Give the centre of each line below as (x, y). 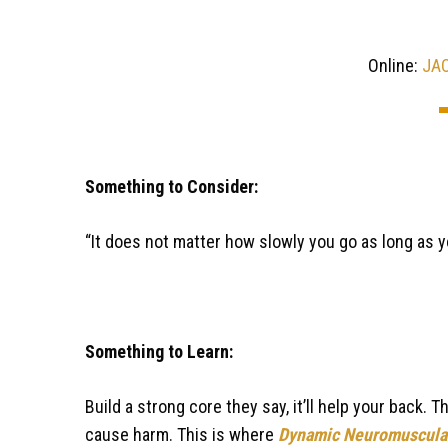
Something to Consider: (171, 186)
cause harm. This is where (181, 434)
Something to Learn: (158, 351)
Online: (394, 65)
